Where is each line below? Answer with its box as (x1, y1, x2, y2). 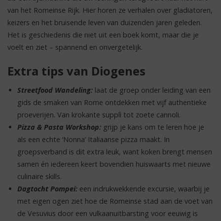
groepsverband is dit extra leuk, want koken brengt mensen (17, 147, 212, 156)
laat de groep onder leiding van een (93, 85, 211, 95)
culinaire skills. (17, 171, 62, 181)
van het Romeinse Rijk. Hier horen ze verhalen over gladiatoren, (7, 5, 213, 15)
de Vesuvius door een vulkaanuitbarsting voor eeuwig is (17, 208, 198, 218)
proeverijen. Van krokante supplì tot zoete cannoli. (17, 110, 181, 119)
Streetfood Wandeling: (17, 85, 93, 95)
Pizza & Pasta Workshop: (17, 122, 101, 132)
